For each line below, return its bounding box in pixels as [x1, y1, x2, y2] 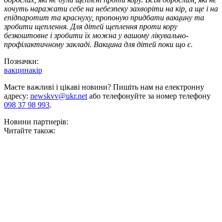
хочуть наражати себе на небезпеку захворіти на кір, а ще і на [4, 4, 218, 13]
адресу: [4, 92, 30, 101]
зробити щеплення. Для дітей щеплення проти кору [4, 22, 177, 31]
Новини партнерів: [4, 117, 68, 126]
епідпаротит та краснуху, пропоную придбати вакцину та [4, 13, 204, 22]
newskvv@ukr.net [30, 92, 87, 101]
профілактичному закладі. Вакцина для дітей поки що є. [4, 40, 193, 49]
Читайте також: [4, 126, 55, 135]
